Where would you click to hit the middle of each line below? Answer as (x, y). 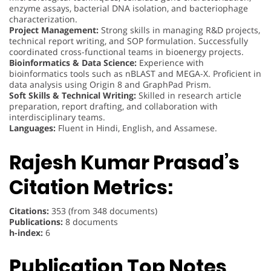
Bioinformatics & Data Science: (73, 63)
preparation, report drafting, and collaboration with (113, 106)
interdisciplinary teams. (57, 117)
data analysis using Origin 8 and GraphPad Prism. (110, 85)
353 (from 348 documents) (103, 211)
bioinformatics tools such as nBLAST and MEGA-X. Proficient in (135, 74)
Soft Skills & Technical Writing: (73, 96)
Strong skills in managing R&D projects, (179, 30)
